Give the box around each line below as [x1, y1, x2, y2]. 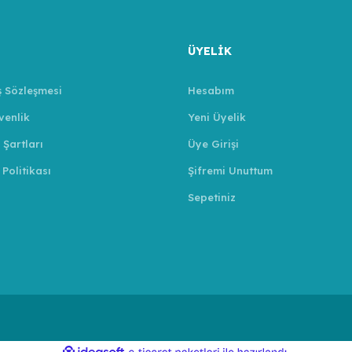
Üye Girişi [188, 137, 239, 150]
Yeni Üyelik [188, 111, 246, 123]
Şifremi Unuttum [188, 164, 273, 177]
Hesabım [188, 84, 234, 97]
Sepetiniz [188, 191, 236, 203]
